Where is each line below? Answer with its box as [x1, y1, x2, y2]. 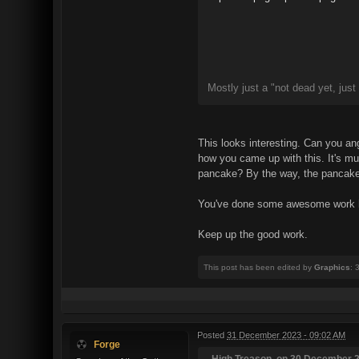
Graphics [314, 263, 350, 272]
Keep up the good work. [198, 228, 308, 240]
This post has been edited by [204, 263, 314, 272]
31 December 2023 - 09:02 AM [227, 330, 345, 340]
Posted [197, 330, 227, 340]
